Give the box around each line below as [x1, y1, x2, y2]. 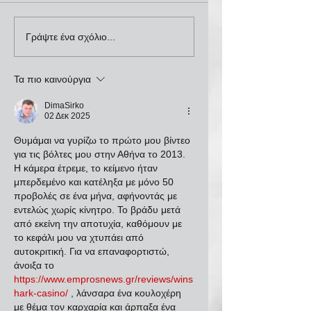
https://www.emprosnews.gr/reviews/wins [14, 274, 193, 285]
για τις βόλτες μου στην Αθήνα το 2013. [14, 149, 188, 160]
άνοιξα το [14, 260, 57, 271]
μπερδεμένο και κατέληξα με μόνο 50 [14, 176, 176, 187]
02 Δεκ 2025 [44, 111, 90, 121]
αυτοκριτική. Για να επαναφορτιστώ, [14, 246, 172, 257]
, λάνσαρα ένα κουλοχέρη [68, 287, 184, 299]
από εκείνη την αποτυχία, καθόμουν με [14, 218, 185, 229]
